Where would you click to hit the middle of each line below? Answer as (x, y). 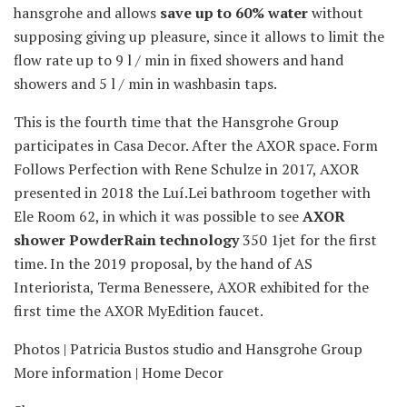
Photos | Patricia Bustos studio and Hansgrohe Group (188, 349)
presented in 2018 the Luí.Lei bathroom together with (192, 193)
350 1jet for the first (308, 240)
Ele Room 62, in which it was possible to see (158, 217)
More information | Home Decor (119, 373)
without (336, 13)
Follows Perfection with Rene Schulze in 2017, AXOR (186, 169)
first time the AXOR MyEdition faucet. (139, 311)
